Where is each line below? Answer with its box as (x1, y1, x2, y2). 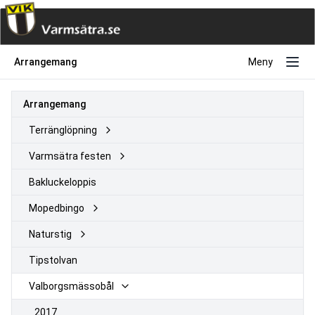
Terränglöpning (29, 124, 97, 136)
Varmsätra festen (29, 150, 111, 162)
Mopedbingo (29, 202, 84, 214)
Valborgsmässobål (29, 281, 114, 292)
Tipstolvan (29, 255, 77, 266)
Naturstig (29, 229, 72, 240)
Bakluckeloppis (29, 176, 96, 188)
